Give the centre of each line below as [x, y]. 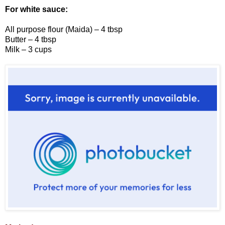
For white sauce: [36, 10]
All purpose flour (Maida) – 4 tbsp [64, 30]
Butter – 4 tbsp [31, 40]
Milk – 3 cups [28, 50]
